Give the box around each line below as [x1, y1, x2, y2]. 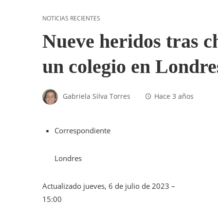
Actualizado [42, 181, 83, 191]
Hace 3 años [154, 92, 194, 101]
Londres [54, 153, 82, 163]
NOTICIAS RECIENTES [42, 14, 100, 23]
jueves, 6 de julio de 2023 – [83, 181, 175, 191]
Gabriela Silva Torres [63, 92, 130, 101]
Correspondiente [54, 126, 110, 136]
